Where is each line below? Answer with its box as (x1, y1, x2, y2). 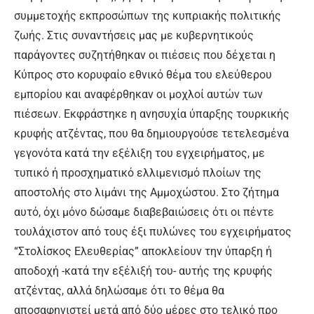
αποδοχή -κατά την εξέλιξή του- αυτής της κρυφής (14, 264, 273, 278)
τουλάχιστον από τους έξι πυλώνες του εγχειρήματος (14, 225, 292, 238)
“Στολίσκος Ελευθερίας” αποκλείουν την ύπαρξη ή (14, 245, 272, 258)
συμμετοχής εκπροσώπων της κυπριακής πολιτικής (14, 9, 281, 22)
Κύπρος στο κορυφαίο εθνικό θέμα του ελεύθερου (14, 68, 272, 81)
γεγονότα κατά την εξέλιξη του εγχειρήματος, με (14, 146, 265, 160)
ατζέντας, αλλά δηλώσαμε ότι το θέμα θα (14, 284, 224, 297)
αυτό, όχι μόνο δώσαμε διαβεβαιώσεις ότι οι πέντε (14, 205, 274, 219)
